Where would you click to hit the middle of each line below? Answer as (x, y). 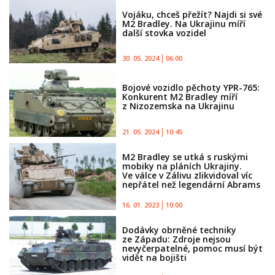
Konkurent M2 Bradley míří (180, 97)
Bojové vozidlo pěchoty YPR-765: (191, 88)
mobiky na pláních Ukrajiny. (182, 166)
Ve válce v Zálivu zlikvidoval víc (188, 175)
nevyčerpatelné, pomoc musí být (193, 249)
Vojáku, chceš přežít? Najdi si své (192, 14)
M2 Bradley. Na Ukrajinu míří (184, 23)
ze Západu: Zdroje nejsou (177, 239)
